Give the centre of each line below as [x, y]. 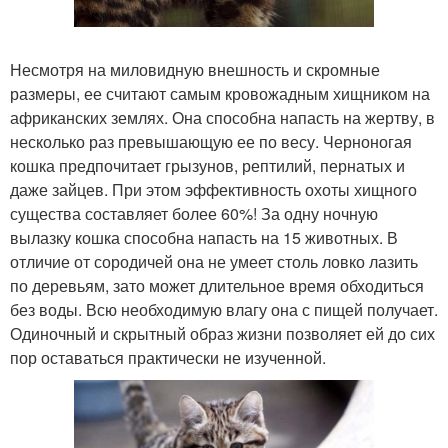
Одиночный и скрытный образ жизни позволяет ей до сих [222, 333]
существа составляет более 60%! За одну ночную [194, 213]
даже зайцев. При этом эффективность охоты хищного [213, 189]
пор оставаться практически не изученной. [168, 357]
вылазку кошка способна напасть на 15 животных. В [204, 237]
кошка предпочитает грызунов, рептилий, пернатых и [207, 165]
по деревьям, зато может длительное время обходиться [217, 285]
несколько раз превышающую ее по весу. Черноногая [211, 141]
